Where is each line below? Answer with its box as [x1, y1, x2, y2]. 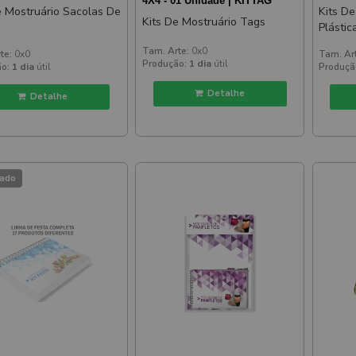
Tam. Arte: [141, 44, 189, 58]
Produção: [141, 57, 187, 71]
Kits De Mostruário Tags [141, 14, 265, 29]
